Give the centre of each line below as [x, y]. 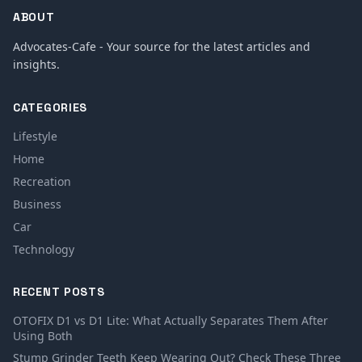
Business [37, 204]
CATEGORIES [50, 107]
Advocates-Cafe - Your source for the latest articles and [162, 46]
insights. [36, 64]
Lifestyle [35, 136]
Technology [44, 249]
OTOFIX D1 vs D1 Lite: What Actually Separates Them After [170, 320]
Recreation [42, 181]
